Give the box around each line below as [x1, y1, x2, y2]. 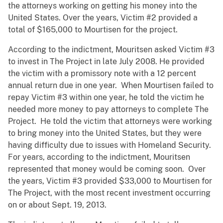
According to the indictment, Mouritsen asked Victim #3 [8, 45, 215, 55]
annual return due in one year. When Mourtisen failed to [8, 81, 214, 91]
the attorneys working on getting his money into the [8, 1, 197, 11]
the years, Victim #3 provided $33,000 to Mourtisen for [8, 176, 212, 186]
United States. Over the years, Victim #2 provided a [8, 13, 198, 23]
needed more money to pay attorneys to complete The [8, 105, 209, 114]
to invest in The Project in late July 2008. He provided [8, 57, 205, 67]
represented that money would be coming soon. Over [8, 164, 206, 174]
